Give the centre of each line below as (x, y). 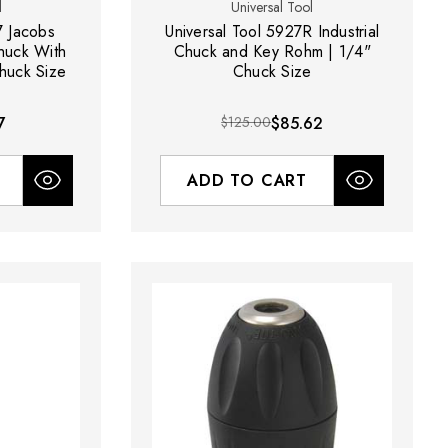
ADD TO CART (247, 180)
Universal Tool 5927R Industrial (272, 31)
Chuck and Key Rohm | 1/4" (272, 51)
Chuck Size (272, 71)
